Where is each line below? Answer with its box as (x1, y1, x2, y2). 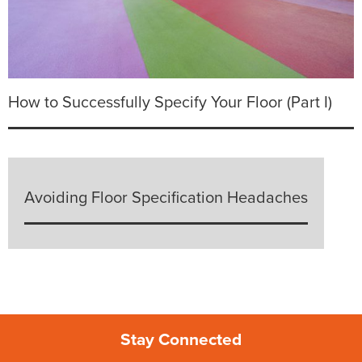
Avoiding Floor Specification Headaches (24, 188, 308, 208)
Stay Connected (120, 330, 242, 351)
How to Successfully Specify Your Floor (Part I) (8, 93, 332, 113)
